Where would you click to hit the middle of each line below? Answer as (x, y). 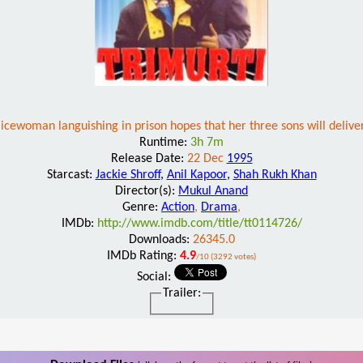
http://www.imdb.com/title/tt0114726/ (199, 223)
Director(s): (147, 191)
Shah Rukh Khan (275, 175)
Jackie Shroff (128, 175)
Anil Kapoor (196, 175)
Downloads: (160, 239)
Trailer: (181, 293)
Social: (155, 277)
